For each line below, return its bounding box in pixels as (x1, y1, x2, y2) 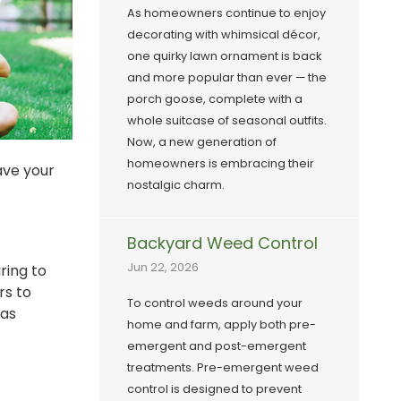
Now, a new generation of (127, 134, 277, 150)
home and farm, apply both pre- (127, 317, 316, 333)
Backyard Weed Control (127, 232, 318, 255)
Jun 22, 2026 (127, 260, 199, 276)
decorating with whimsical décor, (127, 27, 320, 43)
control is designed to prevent (127, 381, 302, 397)
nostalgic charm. (127, 177, 225, 193)
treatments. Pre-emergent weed (127, 360, 319, 376)
